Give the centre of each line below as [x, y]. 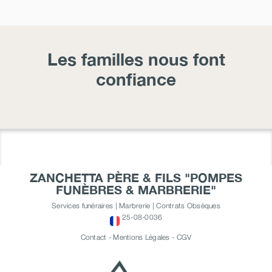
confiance [136, 80]
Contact [93, 237]
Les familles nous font [136, 59]
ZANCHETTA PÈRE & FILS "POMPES [136, 178]
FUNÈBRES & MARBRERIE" [136, 190]
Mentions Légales [141, 237]
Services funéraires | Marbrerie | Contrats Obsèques [136, 206]
